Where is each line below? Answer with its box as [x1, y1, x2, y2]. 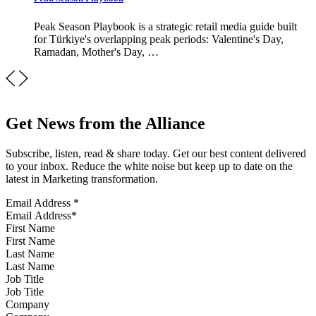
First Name [6, 222, 55, 235]
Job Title [6, 273, 44, 286]
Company [6, 298, 49, 311]
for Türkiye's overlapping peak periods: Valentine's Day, [34, 32, 284, 45]
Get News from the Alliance [6, 114, 205, 133]
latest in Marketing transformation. [6, 173, 158, 186]
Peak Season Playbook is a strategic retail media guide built [34, 20, 297, 32]
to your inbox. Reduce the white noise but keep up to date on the [6, 160, 293, 173]
